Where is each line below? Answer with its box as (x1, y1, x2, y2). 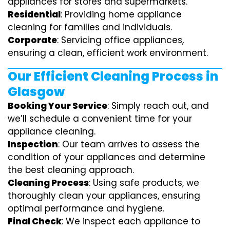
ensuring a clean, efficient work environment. (8, 46, 208, 59)
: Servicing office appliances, (57, 33, 184, 46)
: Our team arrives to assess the (58, 138, 200, 150)
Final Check (8, 215, 62, 227)
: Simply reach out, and (107, 99, 209, 112)
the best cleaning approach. (8, 163, 134, 176)
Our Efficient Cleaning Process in (8, 67, 218, 85)
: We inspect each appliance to (62, 215, 200, 227)
